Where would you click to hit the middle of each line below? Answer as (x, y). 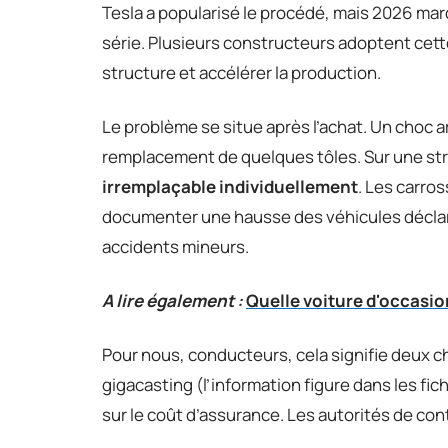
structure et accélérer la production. (241, 72)
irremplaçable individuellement (230, 186)
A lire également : (172, 300)
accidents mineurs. (175, 246)
